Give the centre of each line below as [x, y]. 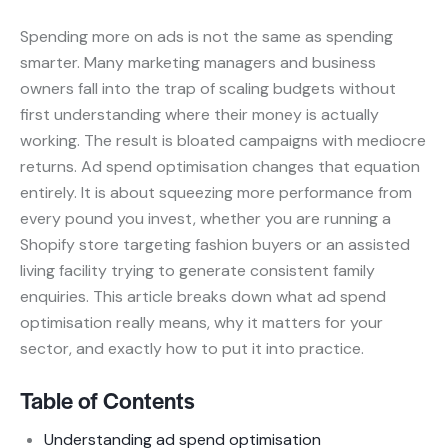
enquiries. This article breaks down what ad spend [203, 297]
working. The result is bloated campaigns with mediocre [223, 141]
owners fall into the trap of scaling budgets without [208, 89]
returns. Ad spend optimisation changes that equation [220, 167]
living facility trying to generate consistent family [197, 271]
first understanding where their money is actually [199, 115]
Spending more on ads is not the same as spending [206, 37]
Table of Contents [107, 400]
